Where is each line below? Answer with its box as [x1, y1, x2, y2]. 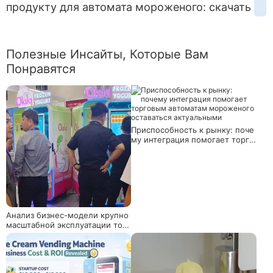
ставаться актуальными [131, 154, 224, 164]
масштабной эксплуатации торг [6, 219, 131, 230]
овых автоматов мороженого [6, 229, 122, 239]
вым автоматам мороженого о [131, 144, 253, 154]
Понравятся [6, 61, 76, 76]
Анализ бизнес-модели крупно [6, 210, 129, 220]
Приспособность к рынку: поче [131, 124, 255, 135]
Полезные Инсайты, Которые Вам [6, 46, 208, 62]
